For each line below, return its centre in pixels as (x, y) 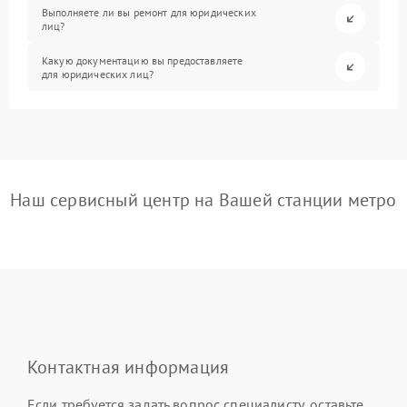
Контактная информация (129, 367)
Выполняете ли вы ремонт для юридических (149, 12)
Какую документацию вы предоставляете (143, 60)
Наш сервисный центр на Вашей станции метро (203, 200)
